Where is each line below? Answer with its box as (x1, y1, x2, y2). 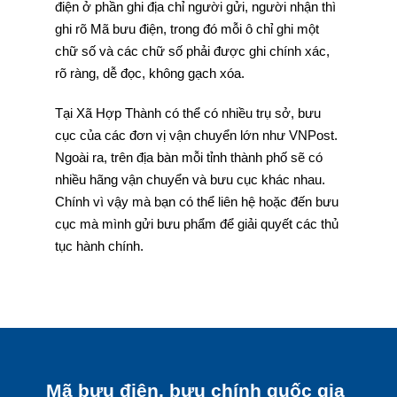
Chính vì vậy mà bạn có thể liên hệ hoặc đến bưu (54, 194, 339, 209)
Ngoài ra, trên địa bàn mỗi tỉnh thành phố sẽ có (54, 150, 323, 165)
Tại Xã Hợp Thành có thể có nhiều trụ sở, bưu (54, 105, 321, 121)
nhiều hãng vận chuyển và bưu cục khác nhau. (54, 172, 325, 187)
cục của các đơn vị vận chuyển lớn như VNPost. (54, 128, 338, 143)
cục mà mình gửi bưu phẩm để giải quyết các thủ (54, 216, 339, 231)
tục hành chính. (54, 238, 144, 253)
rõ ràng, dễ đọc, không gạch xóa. (54, 66, 245, 81)
